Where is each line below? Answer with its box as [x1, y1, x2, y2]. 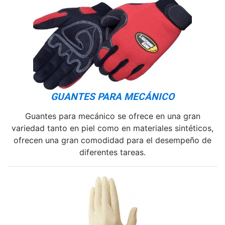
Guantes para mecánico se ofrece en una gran [25, 110, 200, 121]
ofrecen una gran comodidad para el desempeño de [14, 135, 211, 145]
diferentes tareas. [79, 147, 146, 157]
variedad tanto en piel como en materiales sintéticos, [12, 123, 213, 133]
